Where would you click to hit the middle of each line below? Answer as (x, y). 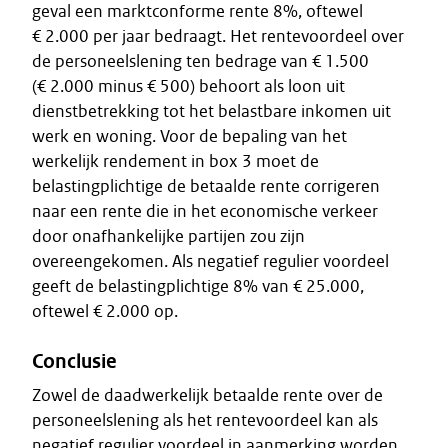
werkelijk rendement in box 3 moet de (175, 161)
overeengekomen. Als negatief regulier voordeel (210, 261)
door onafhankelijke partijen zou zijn (168, 236)
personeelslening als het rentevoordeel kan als (205, 420)
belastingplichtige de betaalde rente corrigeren (206, 186)
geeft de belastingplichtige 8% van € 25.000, (198, 286)
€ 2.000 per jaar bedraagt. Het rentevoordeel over (218, 36)
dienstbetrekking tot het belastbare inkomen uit (211, 111)
